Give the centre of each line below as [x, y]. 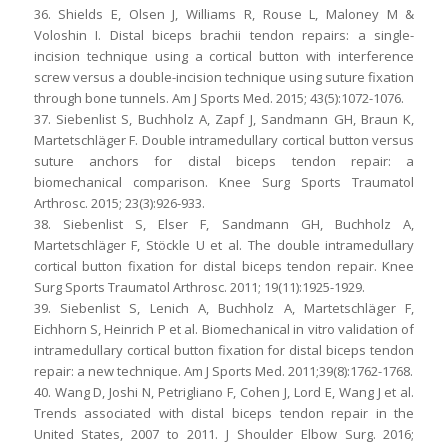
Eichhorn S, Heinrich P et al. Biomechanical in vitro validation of [224, 329]
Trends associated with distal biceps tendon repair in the [224, 413]
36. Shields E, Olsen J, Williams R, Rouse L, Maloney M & [224, 14]
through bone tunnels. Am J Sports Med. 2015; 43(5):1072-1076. [218, 98]
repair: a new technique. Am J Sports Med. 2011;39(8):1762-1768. [223, 371]
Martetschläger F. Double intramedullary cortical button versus [224, 140]
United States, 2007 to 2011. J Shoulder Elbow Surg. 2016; [224, 434]
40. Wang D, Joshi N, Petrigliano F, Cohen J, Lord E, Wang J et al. [224, 392]
